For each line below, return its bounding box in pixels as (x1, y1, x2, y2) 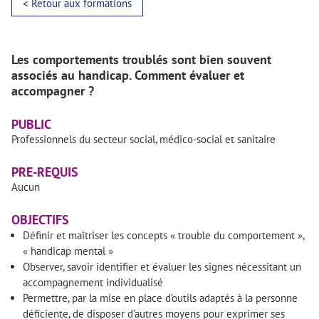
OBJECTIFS (11, 211, 69, 228)
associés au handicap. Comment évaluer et (11, 67, 244, 83)
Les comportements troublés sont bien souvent (11, 51, 271, 68)
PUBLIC (11, 116, 61, 132)
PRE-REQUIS (11, 164, 78, 180)
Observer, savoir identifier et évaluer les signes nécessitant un (23, 260, 301, 273)
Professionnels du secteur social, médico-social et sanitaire (11, 132, 276, 146)
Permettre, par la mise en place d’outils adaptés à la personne (23, 291, 298, 305)
